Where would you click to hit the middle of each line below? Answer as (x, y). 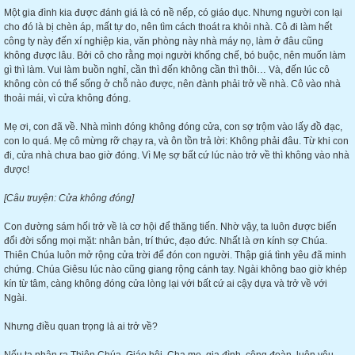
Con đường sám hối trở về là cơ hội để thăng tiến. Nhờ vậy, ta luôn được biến (170, 227)
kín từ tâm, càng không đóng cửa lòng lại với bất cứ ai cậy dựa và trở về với (166, 284)
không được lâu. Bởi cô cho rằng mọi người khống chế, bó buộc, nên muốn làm (175, 55)
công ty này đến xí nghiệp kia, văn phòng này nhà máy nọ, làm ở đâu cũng (164, 41)
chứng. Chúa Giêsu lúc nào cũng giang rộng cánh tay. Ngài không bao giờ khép (176, 269)
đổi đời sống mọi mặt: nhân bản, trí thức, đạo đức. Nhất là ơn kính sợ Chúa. (166, 241)
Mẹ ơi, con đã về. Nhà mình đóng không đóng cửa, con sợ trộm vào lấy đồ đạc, (173, 127)
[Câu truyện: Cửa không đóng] (69, 198)
